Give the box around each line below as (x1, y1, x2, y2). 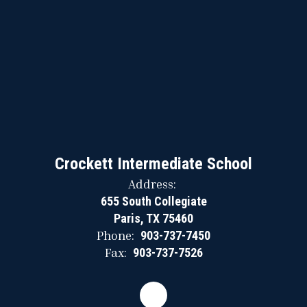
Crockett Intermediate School (55, 154, 252, 173)
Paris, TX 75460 (114, 211, 193, 225)
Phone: (97, 228, 134, 243)
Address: (127, 176, 176, 191)
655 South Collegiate (100, 194, 207, 208)
